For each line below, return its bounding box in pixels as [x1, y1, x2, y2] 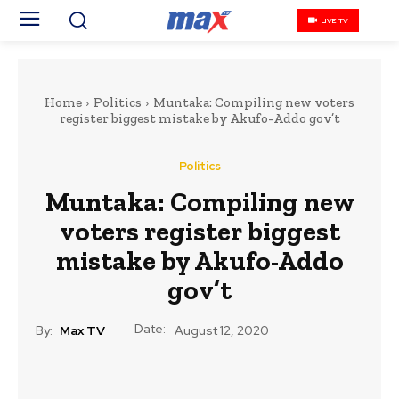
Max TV [60, 322, 105, 338]
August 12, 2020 [175, 322, 269, 339]
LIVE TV [321, 15, 348, 25]
